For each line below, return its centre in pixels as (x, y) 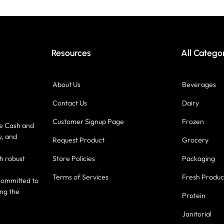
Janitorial (197, 214)
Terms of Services (80, 177)
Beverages (199, 84)
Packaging (199, 158)
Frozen (193, 121)
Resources (71, 53)
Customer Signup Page (88, 121)
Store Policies (73, 158)
